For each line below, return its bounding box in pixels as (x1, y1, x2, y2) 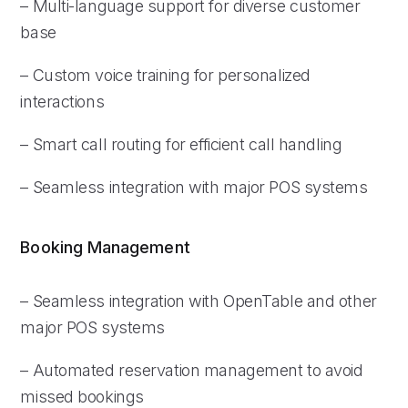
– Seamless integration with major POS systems (20, 177, 368, 197)
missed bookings (20, 386, 144, 406)
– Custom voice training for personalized (20, 65, 311, 85)
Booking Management (20, 237, 190, 257)
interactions (20, 91, 105, 111)
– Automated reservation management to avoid (20, 360, 363, 380)
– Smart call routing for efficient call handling (20, 134, 342, 154)
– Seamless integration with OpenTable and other (20, 291, 377, 311)
